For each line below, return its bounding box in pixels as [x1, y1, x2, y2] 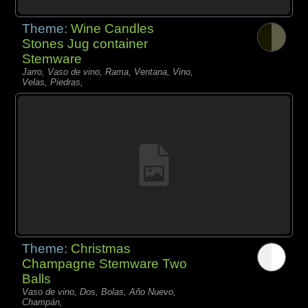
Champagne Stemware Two [22, 256, 188, 272]
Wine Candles [71, 21, 155, 36]
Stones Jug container [22, 36, 148, 51]
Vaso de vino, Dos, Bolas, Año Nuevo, [22, 287, 177, 298]
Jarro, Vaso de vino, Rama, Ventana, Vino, [22, 66, 194, 77]
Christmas [71, 241, 131, 256]
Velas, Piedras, [22, 76, 84, 87]
